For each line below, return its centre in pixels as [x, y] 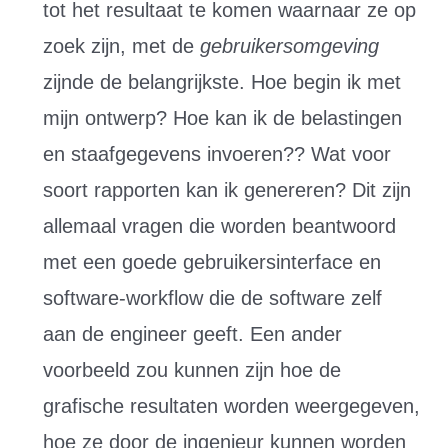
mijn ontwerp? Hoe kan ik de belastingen [222, 118]
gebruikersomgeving [289, 46]
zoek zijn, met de [121, 46]
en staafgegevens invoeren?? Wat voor [216, 154]
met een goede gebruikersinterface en [211, 262]
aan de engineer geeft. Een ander [192, 334]
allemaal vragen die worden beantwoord [219, 226]
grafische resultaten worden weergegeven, [231, 406]
